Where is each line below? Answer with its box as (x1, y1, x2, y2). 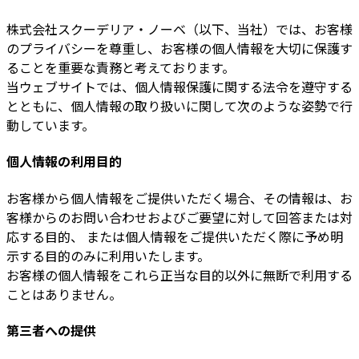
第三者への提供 (6, 320, 96, 340)
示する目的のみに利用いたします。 (6, 245, 210, 265)
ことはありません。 (6, 284, 122, 304)
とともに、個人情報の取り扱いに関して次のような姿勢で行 (6, 95, 353, 115)
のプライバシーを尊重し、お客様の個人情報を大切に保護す (6, 38, 353, 58)
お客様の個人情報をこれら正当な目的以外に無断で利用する (6, 264, 353, 284)
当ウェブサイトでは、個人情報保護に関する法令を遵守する (6, 76, 353, 96)
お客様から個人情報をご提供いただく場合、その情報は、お (6, 188, 353, 208)
